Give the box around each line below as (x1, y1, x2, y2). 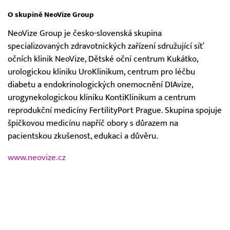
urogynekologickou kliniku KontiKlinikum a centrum (8, 92, 196, 103)
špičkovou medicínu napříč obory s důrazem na (8, 118, 178, 129)
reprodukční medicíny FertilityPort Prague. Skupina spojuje (8, 105, 222, 116)
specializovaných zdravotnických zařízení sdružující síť (8, 41, 204, 52)
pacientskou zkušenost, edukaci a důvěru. (8, 131, 158, 142)
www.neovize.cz (8, 152, 66, 163)
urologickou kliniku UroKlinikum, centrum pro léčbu (8, 67, 195, 78)
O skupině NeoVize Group (8, 10, 94, 19)
